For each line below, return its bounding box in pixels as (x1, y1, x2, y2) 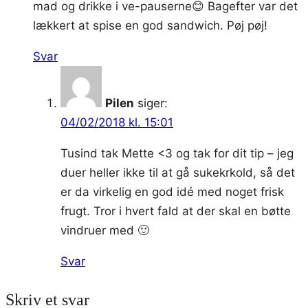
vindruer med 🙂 (60, 223, 149, 237)
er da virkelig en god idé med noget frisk (60, 184, 284, 199)
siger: (137, 96, 168, 110)
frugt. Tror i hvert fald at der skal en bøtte (60, 203, 291, 218)
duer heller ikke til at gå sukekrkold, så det (60, 165, 295, 179)
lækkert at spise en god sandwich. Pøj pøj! (33, 18, 267, 32)
